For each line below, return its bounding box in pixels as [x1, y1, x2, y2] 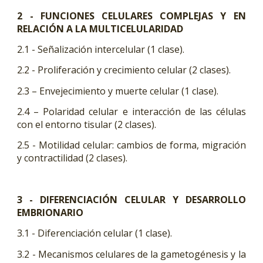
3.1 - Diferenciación [17, 227, 104, 240]
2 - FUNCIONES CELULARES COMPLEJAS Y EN [17, 9, 246, 22]
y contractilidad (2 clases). [17, 151, 128, 165]
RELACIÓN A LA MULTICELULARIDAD [17, 22, 184, 35]
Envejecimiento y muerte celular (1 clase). [39, 84, 221, 97]
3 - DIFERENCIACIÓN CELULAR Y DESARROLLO [17, 193, 246, 207]
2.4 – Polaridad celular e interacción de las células [17, 105, 246, 119]
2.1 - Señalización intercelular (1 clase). [17, 43, 185, 56]
